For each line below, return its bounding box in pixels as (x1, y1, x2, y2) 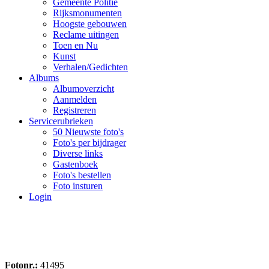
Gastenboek (53, 159, 98, 169)
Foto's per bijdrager (53, 138, 126, 148)
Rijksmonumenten (53, 8, 122, 18)
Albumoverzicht (53, 83, 114, 94)
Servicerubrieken (29, 116, 93, 126)
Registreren (53, 105, 96, 115)
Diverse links (53, 148, 103, 159)
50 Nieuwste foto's (53, 127, 124, 137)
